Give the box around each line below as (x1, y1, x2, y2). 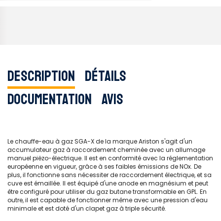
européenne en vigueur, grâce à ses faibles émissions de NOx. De (7, 162, 201, 171)
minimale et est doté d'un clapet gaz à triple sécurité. (7, 204, 166, 213)
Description (7, 66, 75, 85)
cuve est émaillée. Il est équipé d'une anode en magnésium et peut (7, 179, 208, 187)
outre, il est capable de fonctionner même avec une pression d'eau (7, 196, 208, 204)
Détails (85, 66, 126, 85)
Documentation (7, 89, 92, 109)
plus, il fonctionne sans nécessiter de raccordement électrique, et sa (7, 171, 212, 179)
